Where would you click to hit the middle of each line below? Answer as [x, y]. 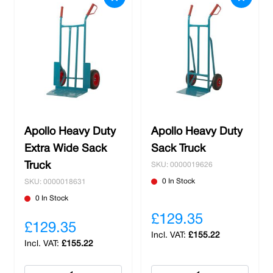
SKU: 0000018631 [55, 182]
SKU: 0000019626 [182, 165]
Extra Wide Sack [66, 149]
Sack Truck [178, 149]
